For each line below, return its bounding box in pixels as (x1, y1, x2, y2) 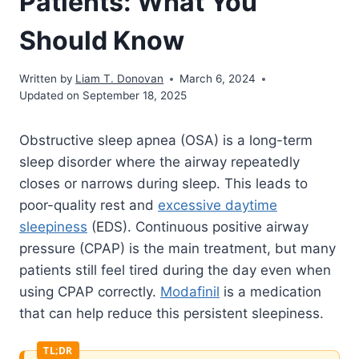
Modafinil (160, 284, 220, 301)
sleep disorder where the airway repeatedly (19, 154, 300, 171)
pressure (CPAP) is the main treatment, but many (19, 240, 336, 257)
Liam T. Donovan (75, 72, 164, 86)
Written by (19, 72, 73, 86)
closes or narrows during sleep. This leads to (19, 175, 308, 192)
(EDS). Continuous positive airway (87, 219, 309, 236)
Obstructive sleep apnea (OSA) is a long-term (19, 132, 313, 149)
